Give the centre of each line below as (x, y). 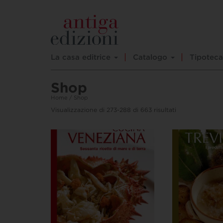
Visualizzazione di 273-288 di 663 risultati (113, 110)
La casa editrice (82, 57)
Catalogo (151, 57)
